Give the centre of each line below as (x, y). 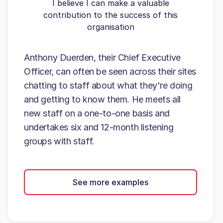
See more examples (111, 182)
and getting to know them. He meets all (102, 99)
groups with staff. (59, 141)
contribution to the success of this (111, 15)
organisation (111, 27)
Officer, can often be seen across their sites (110, 71)
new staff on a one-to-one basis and (97, 113)
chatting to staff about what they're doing (108, 85)
